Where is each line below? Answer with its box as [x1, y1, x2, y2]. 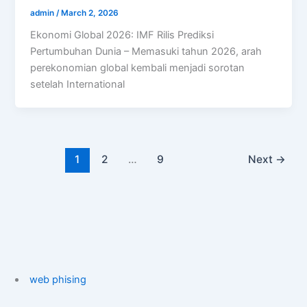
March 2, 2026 [61, 8, 119, 18]
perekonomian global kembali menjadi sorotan [30, 62, 245, 75]
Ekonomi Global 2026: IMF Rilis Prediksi [30, 29, 214, 42]
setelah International [30, 78, 125, 91]
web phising [29, 273, 87, 286]
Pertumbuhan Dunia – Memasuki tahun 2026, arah [30, 45, 262, 58]
